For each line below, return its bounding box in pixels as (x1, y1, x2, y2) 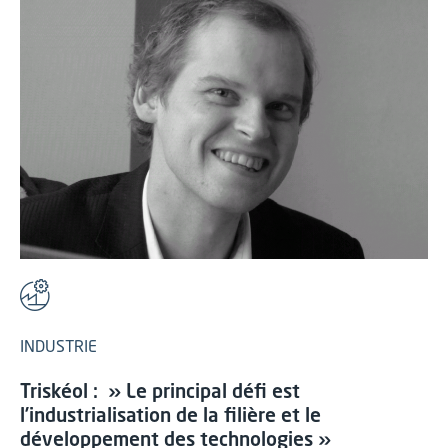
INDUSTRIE (20, 339, 97, 356)
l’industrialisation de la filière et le (20, 406, 321, 427)
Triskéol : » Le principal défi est (20, 382, 300, 403)
